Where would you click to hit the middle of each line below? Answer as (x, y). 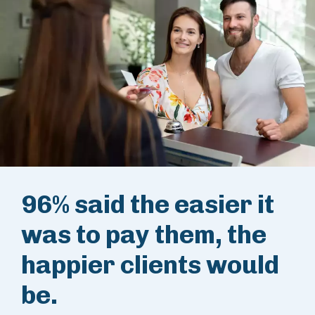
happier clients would (150, 264)
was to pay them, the (144, 234)
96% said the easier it (148, 204)
